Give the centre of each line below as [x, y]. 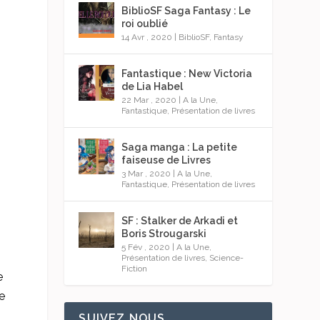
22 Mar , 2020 [149, 100]
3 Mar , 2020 [146, 173]
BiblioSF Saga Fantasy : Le [186, 10]
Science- [227, 257]
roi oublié [145, 23]
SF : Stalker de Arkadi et [180, 220]
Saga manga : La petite [180, 147]
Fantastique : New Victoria [187, 73]
